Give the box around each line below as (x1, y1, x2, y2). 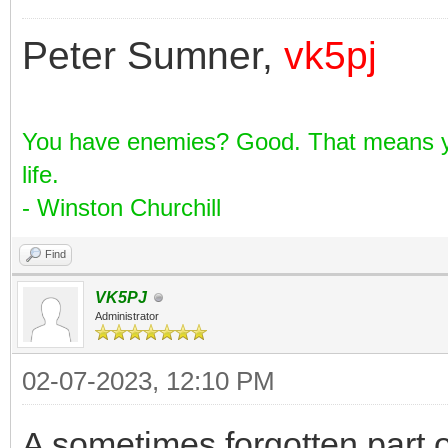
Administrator (95, 310, 159, 322)
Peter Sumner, (22, 34, 284, 77)
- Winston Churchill (22, 194, 221, 221)
